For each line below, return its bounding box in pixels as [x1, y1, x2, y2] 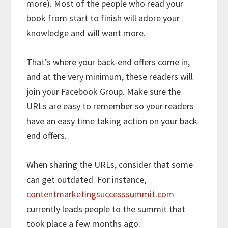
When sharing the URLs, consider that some [26, 159, 193, 171]
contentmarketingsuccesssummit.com [26, 188, 175, 201]
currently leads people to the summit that [26, 203, 186, 215]
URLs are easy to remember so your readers [26, 100, 194, 112]
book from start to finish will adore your [26, 12, 180, 24]
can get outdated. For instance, [26, 174, 147, 186]
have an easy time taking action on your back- [26, 115, 201, 127]
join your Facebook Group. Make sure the [26, 85, 181, 98]
